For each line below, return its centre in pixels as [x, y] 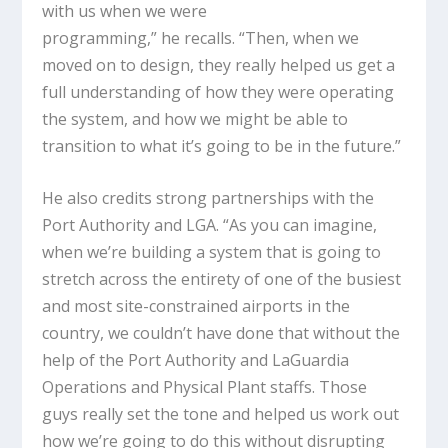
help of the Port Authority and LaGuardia [196, 360]
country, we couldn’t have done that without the [221, 333]
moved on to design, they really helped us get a [219, 64]
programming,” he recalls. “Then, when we [201, 37]
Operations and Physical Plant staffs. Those [205, 387]
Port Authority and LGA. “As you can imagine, [210, 225]
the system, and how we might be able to [195, 118]
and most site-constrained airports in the [196, 306]
